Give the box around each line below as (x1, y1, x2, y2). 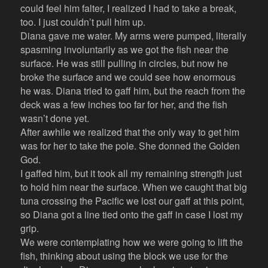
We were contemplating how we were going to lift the (20, 235, 243, 249)
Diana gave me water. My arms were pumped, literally (20, 29, 247, 43)
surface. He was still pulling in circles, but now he (20, 56, 229, 71)
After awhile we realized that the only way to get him (20, 125, 240, 139)
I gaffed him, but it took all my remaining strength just (20, 166, 242, 181)
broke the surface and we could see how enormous (20, 70, 236, 84)
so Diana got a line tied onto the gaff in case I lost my (20, 208, 243, 222)
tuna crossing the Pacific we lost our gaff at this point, (20, 194, 245, 208)
